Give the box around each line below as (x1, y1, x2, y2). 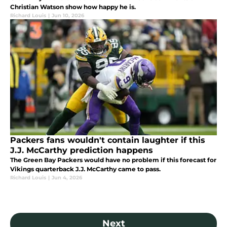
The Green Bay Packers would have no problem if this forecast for (10, 156, 216, 164)
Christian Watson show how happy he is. (10, 3, 136, 11)
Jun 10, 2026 (52, 12, 84, 19)
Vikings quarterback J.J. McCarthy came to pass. (10, 165, 161, 173)
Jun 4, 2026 (52, 174, 82, 181)
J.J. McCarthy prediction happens (10, 145, 153, 155)
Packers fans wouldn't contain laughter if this (10, 135, 205, 145)
